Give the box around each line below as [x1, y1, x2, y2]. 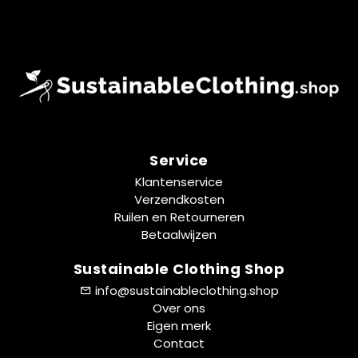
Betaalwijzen [141, 226, 217, 244]
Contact [153, 335, 205, 352]
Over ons [153, 300, 205, 317]
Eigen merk [147, 317, 211, 335]
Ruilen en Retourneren [113, 209, 245, 226]
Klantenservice [135, 173, 223, 191]
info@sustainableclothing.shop [94, 282, 279, 300]
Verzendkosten [133, 191, 225, 209]
